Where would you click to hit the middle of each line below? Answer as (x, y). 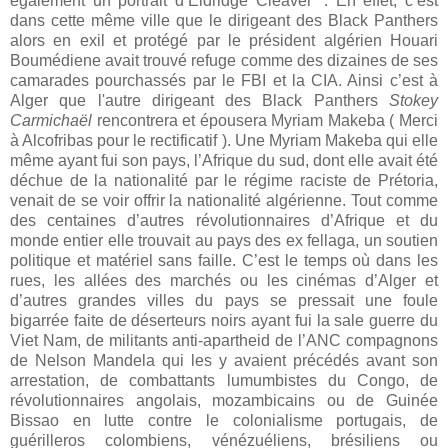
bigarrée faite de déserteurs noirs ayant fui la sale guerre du (224, 320)
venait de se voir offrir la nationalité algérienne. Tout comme (224, 200)
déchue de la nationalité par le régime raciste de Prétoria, (224, 180)
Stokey (413, 100)
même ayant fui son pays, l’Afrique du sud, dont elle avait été (224, 160)
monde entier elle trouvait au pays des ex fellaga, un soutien (224, 240)
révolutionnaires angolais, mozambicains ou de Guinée (224, 400)
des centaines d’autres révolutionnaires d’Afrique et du (224, 220)
